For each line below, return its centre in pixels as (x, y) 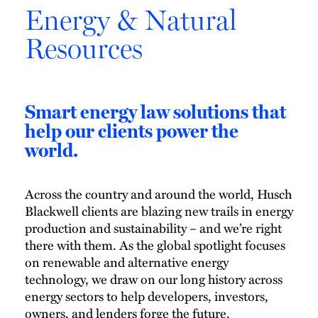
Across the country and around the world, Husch (158, 193)
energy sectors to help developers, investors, (147, 296)
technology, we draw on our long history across (154, 279)
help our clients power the (132, 130)
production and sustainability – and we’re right (153, 227)
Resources (84, 48)
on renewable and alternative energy (127, 262)
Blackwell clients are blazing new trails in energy (159, 210)
